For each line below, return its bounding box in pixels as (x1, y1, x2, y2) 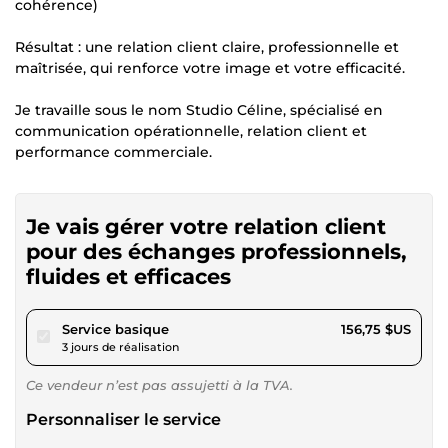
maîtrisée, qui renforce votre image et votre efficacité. (15, 58, 405, 77)
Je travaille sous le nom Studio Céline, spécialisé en (15, 100, 383, 119)
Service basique (62, 320, 169, 337)
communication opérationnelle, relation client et (15, 121, 367, 140)
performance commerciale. (15, 142, 212, 161)
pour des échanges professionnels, (26, 238, 407, 264)
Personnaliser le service (26, 409, 221, 429)
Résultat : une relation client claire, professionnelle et (15, 37, 399, 56)
